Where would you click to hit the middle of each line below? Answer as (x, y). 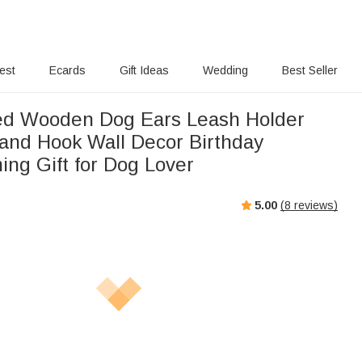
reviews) (314, 205)
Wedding (225, 70)
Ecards (68, 70)
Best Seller (309, 70)
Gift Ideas (145, 70)
